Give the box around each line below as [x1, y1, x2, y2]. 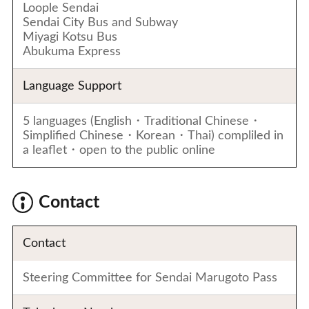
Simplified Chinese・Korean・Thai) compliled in [23, 129, 284, 141]
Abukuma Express [23, 45, 121, 57]
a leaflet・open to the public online [23, 143, 216, 156]
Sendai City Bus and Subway [23, 16, 179, 28]
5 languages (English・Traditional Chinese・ [23, 114, 262, 127]
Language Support [23, 80, 122, 92]
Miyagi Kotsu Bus [23, 30, 118, 43]
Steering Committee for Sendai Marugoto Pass [23, 271, 278, 283]
